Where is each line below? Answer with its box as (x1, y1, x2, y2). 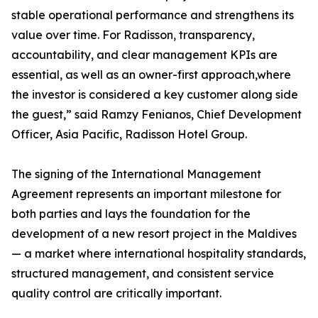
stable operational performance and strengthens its (11, 8, 294, 23)
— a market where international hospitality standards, (11, 246, 306, 261)
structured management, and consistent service (11, 266, 274, 281)
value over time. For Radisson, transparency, (11, 28, 255, 43)
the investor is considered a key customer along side (11, 87, 298, 102)
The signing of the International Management (11, 167, 261, 182)
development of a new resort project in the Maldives (11, 226, 297, 241)
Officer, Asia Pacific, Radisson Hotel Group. (11, 127, 247, 142)
